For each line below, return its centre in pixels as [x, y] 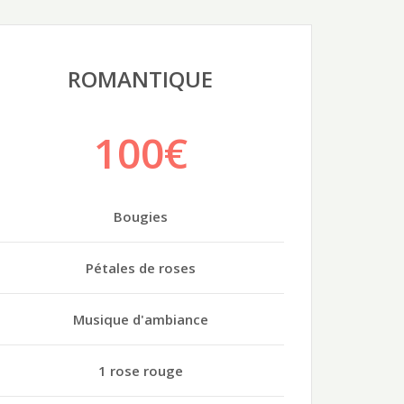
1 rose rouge [140, 370]
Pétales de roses [140, 267]
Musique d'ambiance [140, 319]
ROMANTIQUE [140, 78]
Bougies [140, 216]
